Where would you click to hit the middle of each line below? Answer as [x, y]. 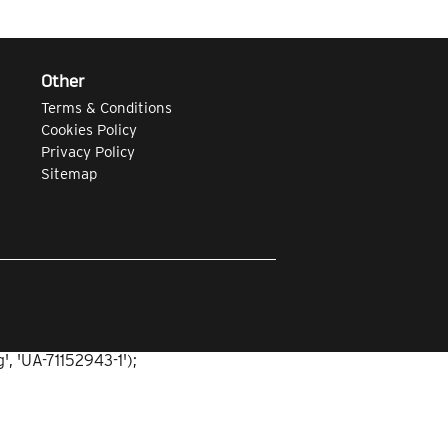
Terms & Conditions [106, 108]
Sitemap [69, 174]
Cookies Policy [89, 130]
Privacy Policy [88, 152]
